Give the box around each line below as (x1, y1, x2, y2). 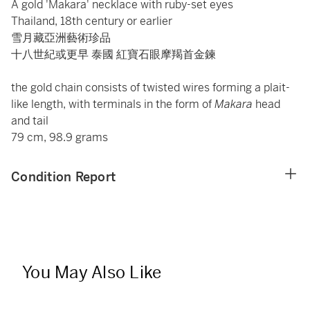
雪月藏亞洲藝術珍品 (11, 30, 111, 45)
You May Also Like (22, 262, 162, 283)
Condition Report (11, 169, 116, 185)
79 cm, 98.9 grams (11, 130, 108, 145)
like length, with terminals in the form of (11, 97, 215, 111)
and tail (11, 113, 48, 128)
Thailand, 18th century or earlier (11, 14, 172, 28)
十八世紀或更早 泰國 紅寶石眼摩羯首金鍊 (11, 47, 216, 62)
